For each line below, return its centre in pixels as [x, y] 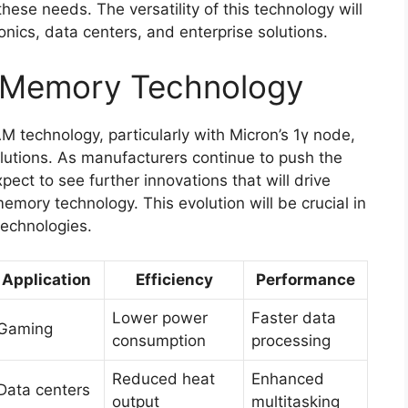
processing [291, 341]
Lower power [160, 318]
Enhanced [288, 379]
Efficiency [174, 280]
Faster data [294, 318]
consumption [159, 341]
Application [46, 280]
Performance [306, 280]
